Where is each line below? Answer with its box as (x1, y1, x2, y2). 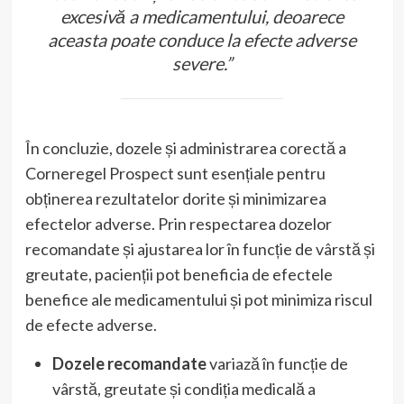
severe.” (172, 51, 232, 74)
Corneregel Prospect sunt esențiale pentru (24, 162, 326, 183)
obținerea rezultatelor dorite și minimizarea (24, 188, 326, 208)
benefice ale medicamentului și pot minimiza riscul (24, 289, 372, 309)
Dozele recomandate (51, 353, 207, 373)
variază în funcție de (206, 353, 348, 373)
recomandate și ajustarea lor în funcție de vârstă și (24, 238, 375, 259)
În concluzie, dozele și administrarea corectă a (24, 137, 346, 158)
